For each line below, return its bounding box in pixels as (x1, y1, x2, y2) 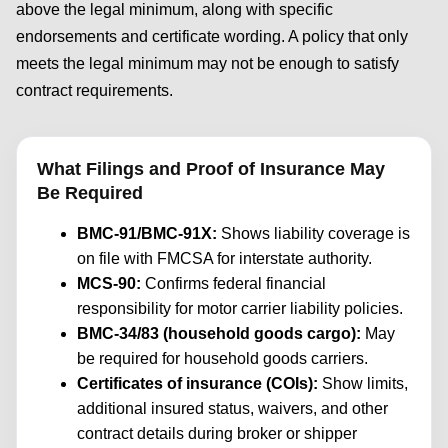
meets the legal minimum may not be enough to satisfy (16, 55, 399, 73)
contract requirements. (16, 82, 173, 100)
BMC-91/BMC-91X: (77, 225, 217, 243)
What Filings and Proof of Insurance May (37, 159, 385, 180)
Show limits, (318, 375, 408, 393)
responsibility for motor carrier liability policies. (77, 300, 403, 318)
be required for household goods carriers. (77, 350, 368, 368)
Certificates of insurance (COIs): (77, 375, 318, 393)
